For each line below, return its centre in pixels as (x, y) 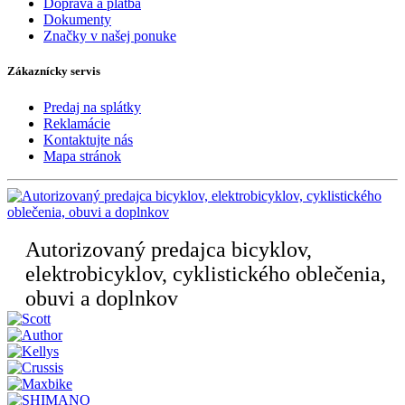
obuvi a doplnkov (102, 298)
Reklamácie (77, 123)
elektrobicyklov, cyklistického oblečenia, (206, 273)
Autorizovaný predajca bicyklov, (169, 249)
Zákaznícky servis (54, 71)
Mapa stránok (82, 155)
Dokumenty (77, 20)
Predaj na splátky (92, 107)
